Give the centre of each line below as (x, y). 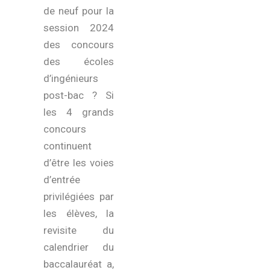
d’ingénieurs (71, 78)
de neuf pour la (79, 11)
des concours (79, 45)
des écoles (79, 61)
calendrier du (79, 247)
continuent (68, 146)
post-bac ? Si (79, 95)
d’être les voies (79, 163)
